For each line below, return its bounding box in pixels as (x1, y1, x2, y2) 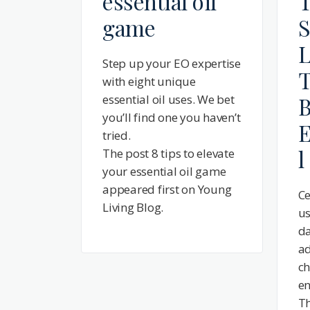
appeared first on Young (102, 181, 232, 197)
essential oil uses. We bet (102, 91, 235, 107)
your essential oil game (102, 163, 226, 179)
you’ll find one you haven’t (102, 109, 241, 125)
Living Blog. (102, 199, 164, 215)
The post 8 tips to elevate (102, 145, 235, 161)
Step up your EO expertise (102, 55, 241, 71)
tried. (102, 127, 131, 143)
